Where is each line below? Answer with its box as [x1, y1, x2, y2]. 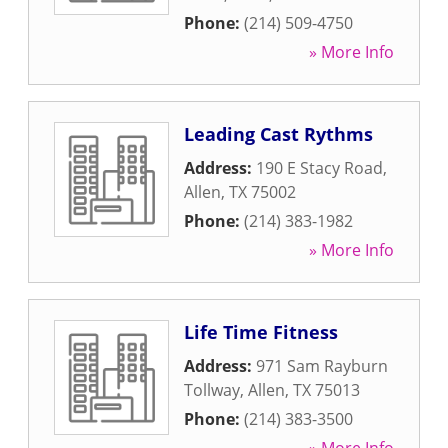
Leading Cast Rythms [184, 122, 373, 146]
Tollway [184, 379, 240, 401]
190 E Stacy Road [256, 157, 383, 179]
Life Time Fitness [184, 320, 338, 344]
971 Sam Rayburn [256, 355, 388, 377]
